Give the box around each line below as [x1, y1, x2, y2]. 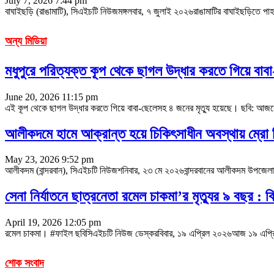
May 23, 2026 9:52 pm [5, 154, 94, 165]
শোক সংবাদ [5, 257, 44, 270]
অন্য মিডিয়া [5, 34, 46, 47]
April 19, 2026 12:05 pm [5, 217, 101, 228]
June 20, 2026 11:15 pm [5, 91, 98, 102]
